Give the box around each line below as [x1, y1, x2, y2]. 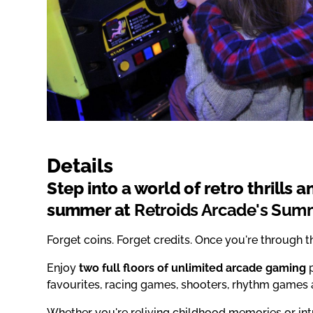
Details [47, 154, 114, 178]
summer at [47, 200, 135, 221]
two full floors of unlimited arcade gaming [79, 261, 307, 275]
